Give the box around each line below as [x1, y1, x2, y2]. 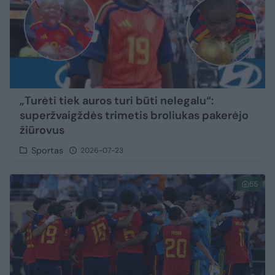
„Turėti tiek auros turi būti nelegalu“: [20, 93, 214, 108]
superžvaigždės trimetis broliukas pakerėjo [20, 107, 249, 123]
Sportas [31, 144, 64, 156]
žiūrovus [20, 122, 64, 137]
